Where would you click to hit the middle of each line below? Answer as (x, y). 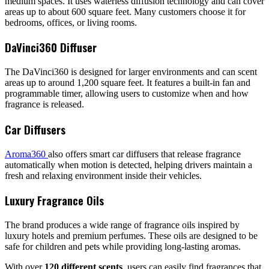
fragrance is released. (44, 104)
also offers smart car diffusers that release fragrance (144, 154)
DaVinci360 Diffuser (51, 47)
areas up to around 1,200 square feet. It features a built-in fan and (128, 83)
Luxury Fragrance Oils (54, 201)
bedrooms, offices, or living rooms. (71, 22)
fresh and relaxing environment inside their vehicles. (103, 175)
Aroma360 (26, 154)
